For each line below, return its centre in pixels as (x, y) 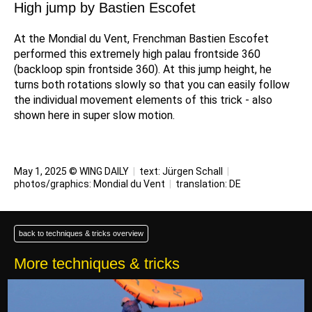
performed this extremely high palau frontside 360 (137, 54)
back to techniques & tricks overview (81, 233)
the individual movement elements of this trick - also (143, 100)
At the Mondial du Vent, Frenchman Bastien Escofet (141, 39)
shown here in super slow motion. (94, 115)
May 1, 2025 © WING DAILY (72, 171)
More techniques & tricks (97, 264)
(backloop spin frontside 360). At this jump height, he (143, 69)
